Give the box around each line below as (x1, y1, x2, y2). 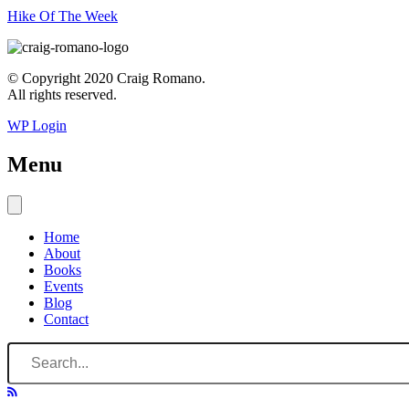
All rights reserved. (7, 87, 117, 103)
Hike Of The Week (7, 8, 118, 25)
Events (44, 278, 83, 294)
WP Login (7, 118, 67, 134)
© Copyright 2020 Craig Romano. (7, 70, 205, 87)
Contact (44, 310, 89, 327)
